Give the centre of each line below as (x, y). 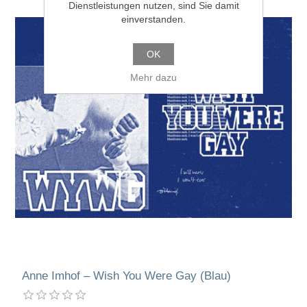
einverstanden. (153, 19)
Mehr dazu (153, 77)
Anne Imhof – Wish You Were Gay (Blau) (127, 275)
